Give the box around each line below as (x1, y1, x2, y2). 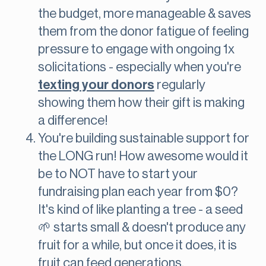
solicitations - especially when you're (38, 61, 241, 74)
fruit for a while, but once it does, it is (38, 239, 237, 252)
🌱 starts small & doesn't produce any (38, 221, 246, 235)
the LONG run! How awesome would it (38, 150, 248, 163)
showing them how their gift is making (38, 96, 245, 110)
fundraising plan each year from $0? (38, 185, 238, 199)
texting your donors (38, 78, 154, 92)
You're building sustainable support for (38, 132, 249, 145)
